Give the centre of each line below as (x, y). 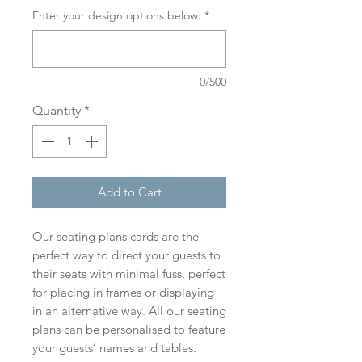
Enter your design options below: (117, 15)
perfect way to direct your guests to (126, 255)
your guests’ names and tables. (114, 348)
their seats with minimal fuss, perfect (129, 274)
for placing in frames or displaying (123, 292)
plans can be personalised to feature (129, 329)
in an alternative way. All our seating (129, 311)
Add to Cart (129, 192)
